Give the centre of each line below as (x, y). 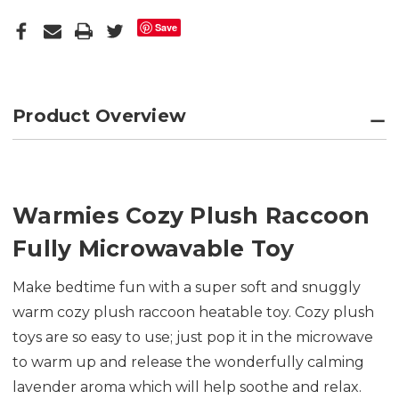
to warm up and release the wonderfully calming (188, 362)
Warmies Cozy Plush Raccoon (191, 216)
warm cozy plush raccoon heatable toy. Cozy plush (193, 313)
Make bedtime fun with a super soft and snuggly (187, 288)
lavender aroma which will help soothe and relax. (189, 387)
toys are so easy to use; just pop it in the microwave (193, 338)
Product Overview (99, 116)
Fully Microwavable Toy (154, 249)
